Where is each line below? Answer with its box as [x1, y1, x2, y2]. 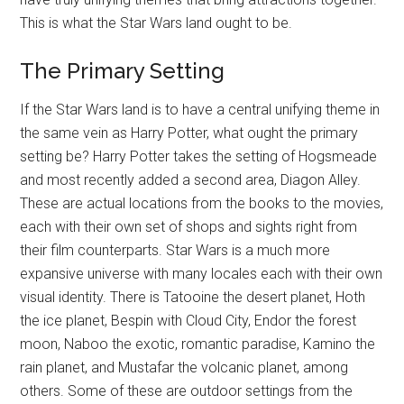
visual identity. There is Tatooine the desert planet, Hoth [20, 289, 366, 307]
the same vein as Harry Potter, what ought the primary [20, 124, 359, 142]
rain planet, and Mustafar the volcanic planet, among [20, 359, 349, 377]
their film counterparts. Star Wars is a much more [20, 242, 331, 260]
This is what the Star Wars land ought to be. [20, 14, 293, 32]
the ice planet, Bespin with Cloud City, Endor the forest [20, 312, 357, 330]
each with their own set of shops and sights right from [20, 218, 358, 236]
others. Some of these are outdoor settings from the [20, 382, 353, 400]
